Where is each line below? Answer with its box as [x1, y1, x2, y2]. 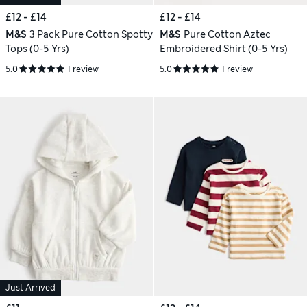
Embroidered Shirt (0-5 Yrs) [160, 42, 288, 56]
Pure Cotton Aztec [183, 28, 271, 41]
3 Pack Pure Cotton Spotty [29, 28, 153, 41]
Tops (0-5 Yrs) [5, 42, 69, 56]
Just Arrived [5, 282, 56, 293]
